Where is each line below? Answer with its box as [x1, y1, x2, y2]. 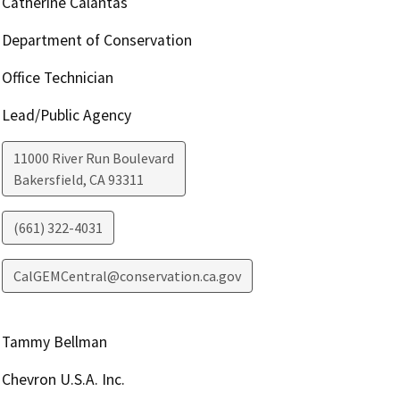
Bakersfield [12, 171, 83, 189]
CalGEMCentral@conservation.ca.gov [12, 267, 241, 286]
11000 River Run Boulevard [12, 149, 174, 168]
